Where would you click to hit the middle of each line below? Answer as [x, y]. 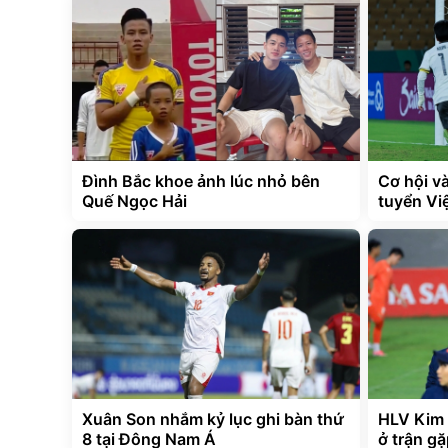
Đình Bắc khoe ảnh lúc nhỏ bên [201, 181]
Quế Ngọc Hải [134, 201]
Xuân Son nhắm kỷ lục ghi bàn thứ [213, 419]
